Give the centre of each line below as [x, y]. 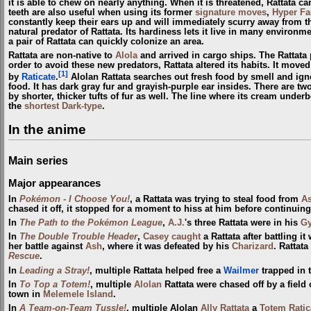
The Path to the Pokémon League [91, 222]
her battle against [47, 247]
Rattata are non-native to [62, 56]
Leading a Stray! [54, 270]
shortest [42, 107]
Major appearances [54, 183]
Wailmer [241, 270]
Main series [38, 160]
